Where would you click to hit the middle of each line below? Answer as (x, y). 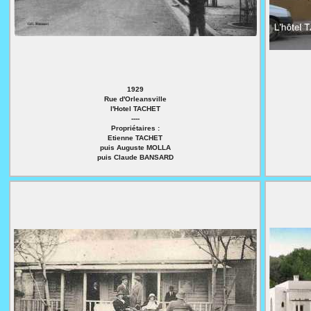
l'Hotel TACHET (135, 109)
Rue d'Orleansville (135, 99)
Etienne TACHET (135, 138)
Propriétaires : (135, 128)
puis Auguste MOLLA (135, 148)
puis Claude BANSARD (135, 157)
